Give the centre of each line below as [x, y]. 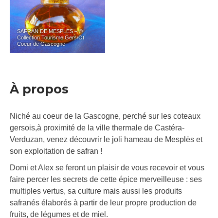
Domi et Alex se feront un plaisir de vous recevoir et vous [107, 168]
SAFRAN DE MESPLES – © [50, 31]
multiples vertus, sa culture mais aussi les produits [96, 191]
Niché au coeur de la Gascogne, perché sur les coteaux [105, 116]
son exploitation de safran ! [56, 151]
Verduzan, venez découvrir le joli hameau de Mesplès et [106, 140]
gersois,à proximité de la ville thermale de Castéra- [97, 128]
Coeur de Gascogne [41, 44]
